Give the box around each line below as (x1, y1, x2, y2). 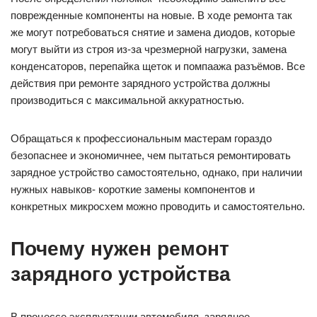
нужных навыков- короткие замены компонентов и (11, 183, 255, 196)
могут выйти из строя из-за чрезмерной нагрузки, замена (11, 43, 287, 56)
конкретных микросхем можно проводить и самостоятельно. (11, 200, 305, 213)
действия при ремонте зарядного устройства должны (11, 77, 270, 90)
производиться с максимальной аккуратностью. (11, 94, 244, 107)
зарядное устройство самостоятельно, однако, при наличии (11, 166, 302, 179)
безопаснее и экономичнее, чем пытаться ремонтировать (11, 149, 291, 162)
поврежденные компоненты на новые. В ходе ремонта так (11, 9, 292, 22)
